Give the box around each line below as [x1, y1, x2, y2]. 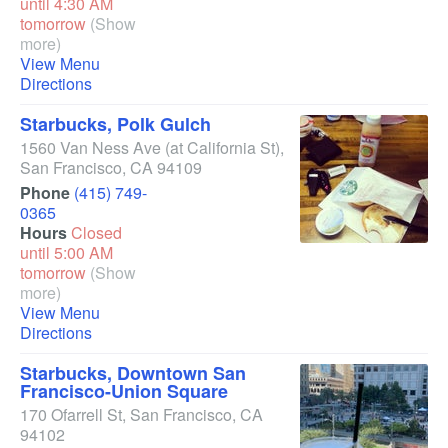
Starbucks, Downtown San [20, 360, 246, 386]
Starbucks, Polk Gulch [20, 111, 211, 137]
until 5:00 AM [20, 241, 113, 264]
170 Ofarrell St [20, 403, 122, 426]
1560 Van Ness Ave [20, 136, 161, 159]
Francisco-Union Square [20, 378, 228, 404]
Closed [71, 221, 122, 244]
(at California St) [165, 136, 280, 159]
